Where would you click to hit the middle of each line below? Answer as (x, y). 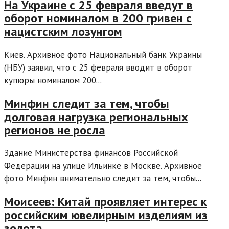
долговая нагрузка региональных (96, 117)
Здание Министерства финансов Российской (91, 153)
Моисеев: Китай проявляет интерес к (105, 202)
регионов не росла (55, 130)
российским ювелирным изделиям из (106, 215)
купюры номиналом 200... (53, 80)
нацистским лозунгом (63, 31)
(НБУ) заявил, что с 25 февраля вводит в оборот (98, 67)
